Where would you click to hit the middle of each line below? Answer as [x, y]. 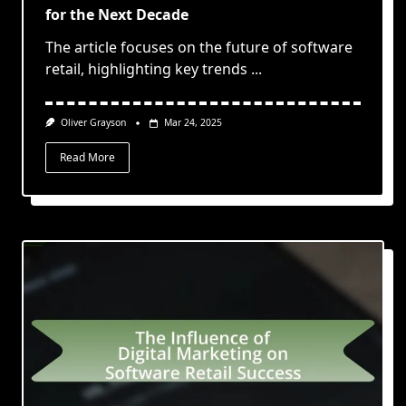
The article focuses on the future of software [199, 48]
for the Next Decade [117, 15]
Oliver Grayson [93, 123]
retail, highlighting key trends [146, 69]
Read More [87, 157]
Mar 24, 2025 [193, 123]
